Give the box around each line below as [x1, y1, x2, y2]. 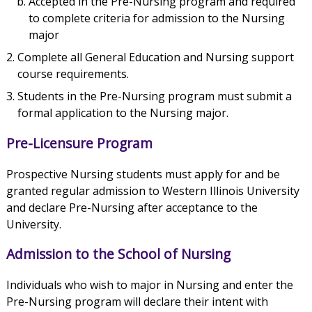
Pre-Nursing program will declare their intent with [6, 293, 268, 309]
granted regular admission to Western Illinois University [6, 182, 299, 198]
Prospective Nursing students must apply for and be [6, 166, 280, 182]
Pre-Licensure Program [6, 134, 153, 153]
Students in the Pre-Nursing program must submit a [17, 88, 292, 104]
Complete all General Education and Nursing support [17, 49, 294, 65]
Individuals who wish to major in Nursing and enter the [6, 276, 293, 292]
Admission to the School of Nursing [6, 244, 231, 264]
